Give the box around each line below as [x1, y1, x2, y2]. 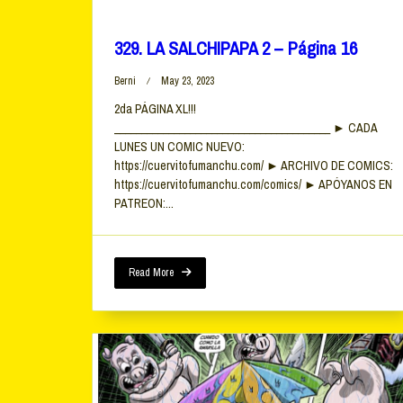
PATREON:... [114, 195, 174, 212]
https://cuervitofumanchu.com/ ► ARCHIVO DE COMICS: [114, 157, 393, 175]
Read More [129, 265, 174, 281]
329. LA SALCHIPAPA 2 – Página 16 [114, 36, 357, 61]
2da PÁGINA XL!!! [114, 101, 196, 118]
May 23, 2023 [161, 74, 214, 89]
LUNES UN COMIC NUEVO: [114, 139, 245, 156]
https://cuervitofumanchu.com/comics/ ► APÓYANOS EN [114, 176, 392, 193]
